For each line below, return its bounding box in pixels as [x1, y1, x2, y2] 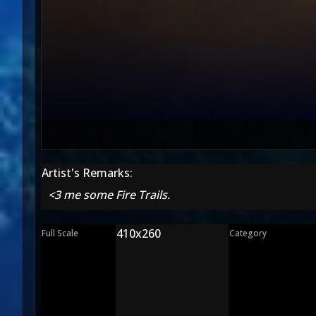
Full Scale [42, 227, 78, 239]
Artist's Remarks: [42, 165, 133, 181]
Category [229, 227, 267, 239]
